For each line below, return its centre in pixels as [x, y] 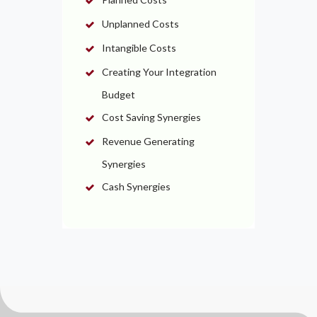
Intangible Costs [139, 48]
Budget [118, 94]
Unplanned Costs [140, 24]
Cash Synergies [136, 186]
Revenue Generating [148, 141]
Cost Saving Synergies [151, 117]
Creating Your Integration [159, 72]
